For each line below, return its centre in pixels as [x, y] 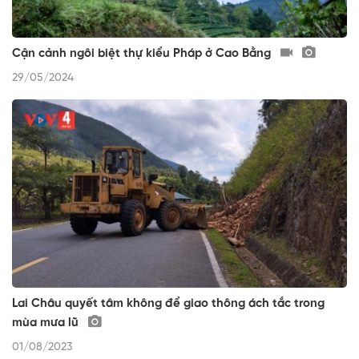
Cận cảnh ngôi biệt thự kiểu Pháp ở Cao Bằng [143, 53]
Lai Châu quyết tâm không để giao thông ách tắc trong [168, 303]
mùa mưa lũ [47, 323]
